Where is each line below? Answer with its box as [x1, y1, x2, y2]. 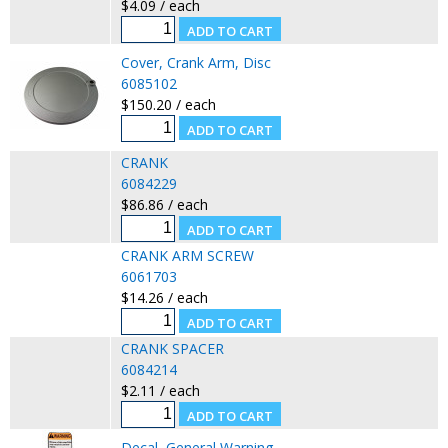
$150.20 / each [120, 94, 216, 114]
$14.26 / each [120, 287, 208, 307]
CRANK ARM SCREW [120, 245, 254, 265]
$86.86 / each [120, 194, 208, 214]
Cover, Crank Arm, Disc [120, 52, 271, 72]
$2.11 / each [120, 380, 200, 400]
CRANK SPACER [120, 338, 224, 358]
